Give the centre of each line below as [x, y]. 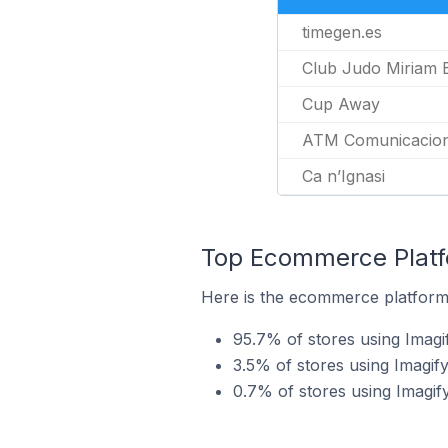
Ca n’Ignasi [343, 176]
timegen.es [341, 32]
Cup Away [340, 104]
